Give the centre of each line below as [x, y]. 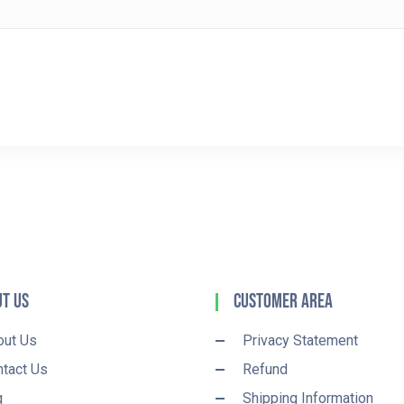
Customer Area [283, 302]
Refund [265, 369]
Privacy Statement [300, 340]
